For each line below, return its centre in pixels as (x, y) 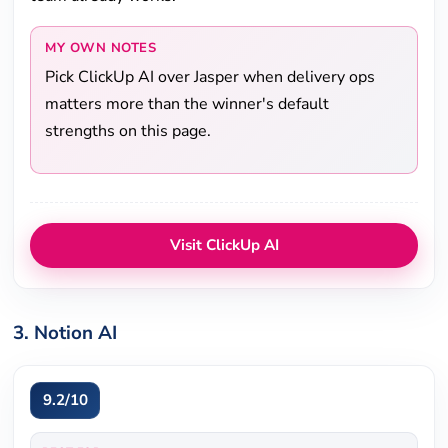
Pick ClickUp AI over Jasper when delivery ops (210, 77)
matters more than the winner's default (187, 104)
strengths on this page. (128, 131)
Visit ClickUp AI (224, 245)
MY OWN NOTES (101, 48)
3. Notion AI (65, 332)
